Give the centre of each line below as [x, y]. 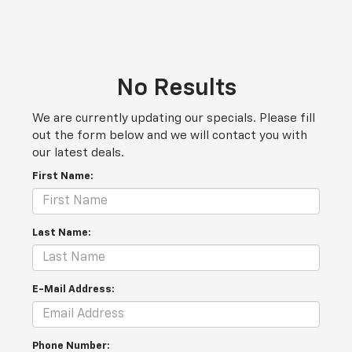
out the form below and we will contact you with [170, 136]
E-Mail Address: [73, 290]
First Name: [63, 177]
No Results [176, 89]
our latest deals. [78, 153]
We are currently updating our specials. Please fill [174, 119]
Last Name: [62, 233]
